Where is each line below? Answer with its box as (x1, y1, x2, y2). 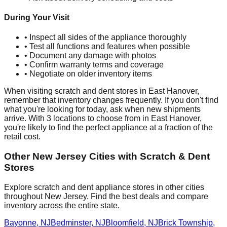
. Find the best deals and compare (87, 192, 208, 201)
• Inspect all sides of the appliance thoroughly (24, 33, 186, 42)
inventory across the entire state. (4, 201, 120, 210)
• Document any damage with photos (24, 51, 156, 60)
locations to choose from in (51, 114, 151, 123)
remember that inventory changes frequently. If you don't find (4, 96, 218, 105)
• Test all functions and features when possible (24, 42, 190, 51)
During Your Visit (4, 13, 69, 22)
